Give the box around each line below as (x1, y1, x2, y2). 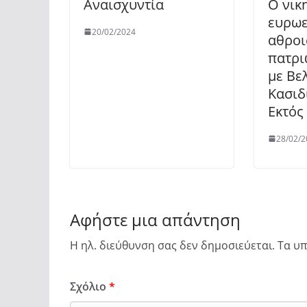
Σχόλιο (70, 278, 109, 294)
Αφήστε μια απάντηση (70, 208, 241, 231)
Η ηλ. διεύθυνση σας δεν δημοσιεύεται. (70, 237, 275, 253)
